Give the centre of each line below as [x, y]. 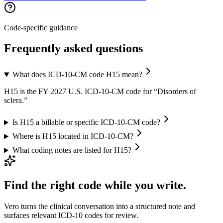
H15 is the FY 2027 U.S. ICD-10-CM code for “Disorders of [100, 92]
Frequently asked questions [73, 49]
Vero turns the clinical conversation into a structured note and [100, 207]
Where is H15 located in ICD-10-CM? [73, 136]
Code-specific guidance [41, 27]
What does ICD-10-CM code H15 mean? [77, 75]
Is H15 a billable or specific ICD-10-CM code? [86, 122]
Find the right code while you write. [95, 185]
